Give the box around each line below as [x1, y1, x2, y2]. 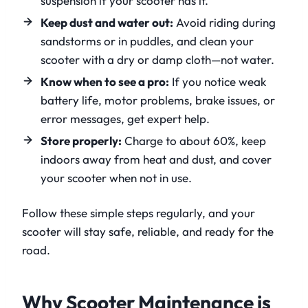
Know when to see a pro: [41, 74, 169, 89]
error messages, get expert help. [41, 111, 210, 126]
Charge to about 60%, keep [122, 133, 266, 148]
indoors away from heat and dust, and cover [41, 152, 272, 167]
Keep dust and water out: [41, 15, 173, 30]
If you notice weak [169, 74, 266, 89]
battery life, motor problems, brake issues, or [41, 93, 275, 108]
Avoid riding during [173, 15, 276, 30]
